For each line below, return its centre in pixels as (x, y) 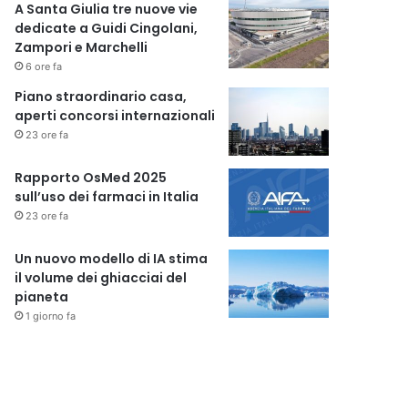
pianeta (42, 297)
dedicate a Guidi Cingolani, (107, 28)
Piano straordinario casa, (101, 97)
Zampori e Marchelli (82, 47)
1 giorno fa (51, 316)
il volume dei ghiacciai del (101, 278)
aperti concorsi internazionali (115, 116)
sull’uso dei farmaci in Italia (107, 197)
